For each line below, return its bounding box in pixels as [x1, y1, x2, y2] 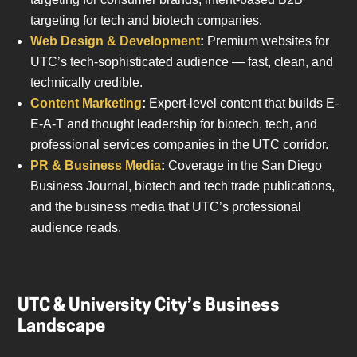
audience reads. [30, 221, 122, 235]
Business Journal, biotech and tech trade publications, [30, 179, 335, 194]
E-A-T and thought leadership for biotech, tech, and [30, 117, 318, 131]
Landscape [18, 318, 106, 337]
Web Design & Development [30, 34, 201, 49]
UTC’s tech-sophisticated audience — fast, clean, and [30, 55, 334, 69]
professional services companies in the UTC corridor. [30, 138, 329, 152]
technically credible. [30, 76, 143, 90]
